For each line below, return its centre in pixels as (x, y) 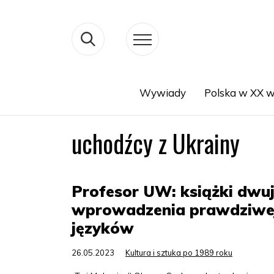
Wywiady (162, 93)
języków (103, 228)
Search (72, 107)
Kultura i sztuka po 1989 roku (179, 253)
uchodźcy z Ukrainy (156, 143)
